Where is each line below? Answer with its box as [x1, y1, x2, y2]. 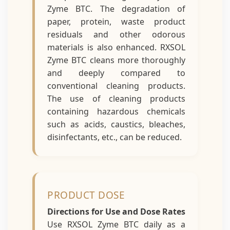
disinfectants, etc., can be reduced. [47, 131, 182, 143]
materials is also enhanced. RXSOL [47, 42, 185, 53]
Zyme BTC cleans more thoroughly [47, 54, 185, 66]
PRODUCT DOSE [47, 188, 125, 202]
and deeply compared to [47, 67, 185, 79]
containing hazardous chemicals [47, 106, 185, 117]
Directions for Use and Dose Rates [47, 206, 185, 217]
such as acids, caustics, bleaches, [47, 119, 185, 130]
